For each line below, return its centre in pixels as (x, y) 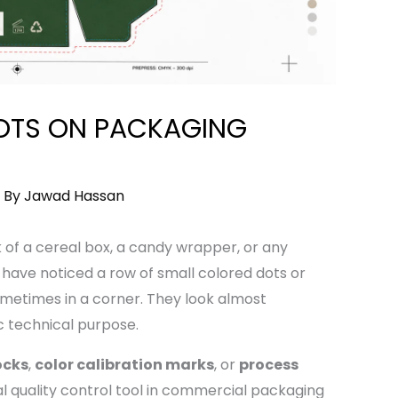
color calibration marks (124, 364)
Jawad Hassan (74, 195)
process (268, 364)
